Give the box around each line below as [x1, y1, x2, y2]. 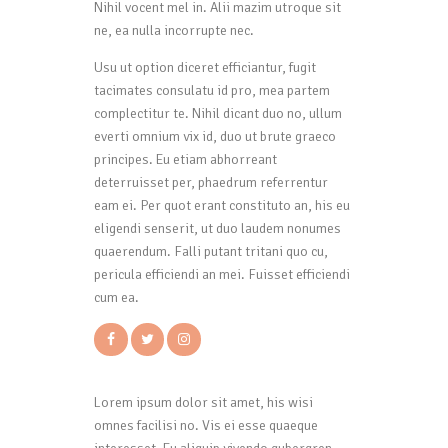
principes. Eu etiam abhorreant [94, 150, 277, 168]
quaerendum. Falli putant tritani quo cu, [94, 242, 328, 260]
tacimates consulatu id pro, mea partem [94, 81, 330, 99]
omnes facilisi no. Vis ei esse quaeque [94, 417, 318, 435]
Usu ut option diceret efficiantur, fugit [94, 58, 316, 76]
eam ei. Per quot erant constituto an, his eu [94, 196, 350, 214]
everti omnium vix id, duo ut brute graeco [94, 127, 336, 145]
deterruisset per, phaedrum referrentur [94, 173, 328, 191]
